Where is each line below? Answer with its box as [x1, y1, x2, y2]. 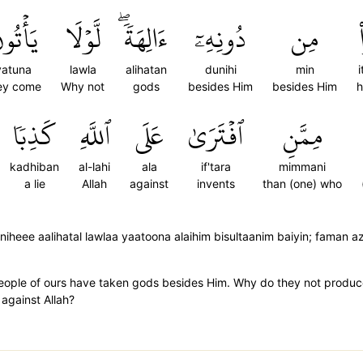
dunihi [204, 62, 237, 76]
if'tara [200, 160, 231, 173]
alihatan [126, 62, 167, 76]
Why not [61, 79, 105, 93]
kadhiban [10, 160, 59, 173]
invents [196, 177, 235, 190]
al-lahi [79, 160, 110, 173]
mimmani [279, 160, 326, 173]
